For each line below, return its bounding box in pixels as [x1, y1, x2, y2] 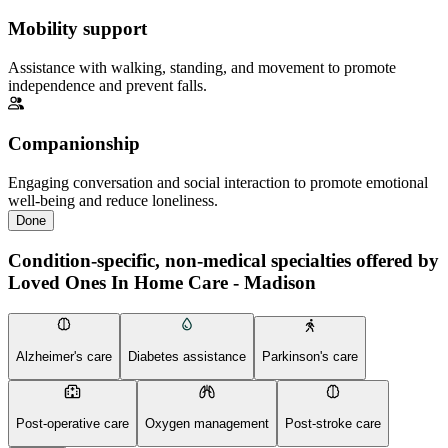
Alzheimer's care [16, 348, 112, 364]
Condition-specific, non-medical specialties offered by [8, 249, 439, 271]
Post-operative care [16, 415, 129, 431]
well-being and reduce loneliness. [8, 192, 218, 210]
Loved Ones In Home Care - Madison [8, 271, 316, 293]
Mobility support [8, 17, 147, 39]
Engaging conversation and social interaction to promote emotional [8, 174, 428, 192]
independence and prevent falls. [8, 76, 207, 94]
